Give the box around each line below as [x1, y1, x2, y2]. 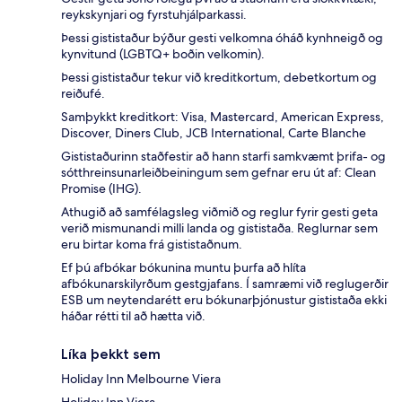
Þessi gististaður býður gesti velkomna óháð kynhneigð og [61, 30, 383, 47]
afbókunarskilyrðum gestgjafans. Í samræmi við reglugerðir [61, 275, 389, 293]
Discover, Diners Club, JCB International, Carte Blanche [61, 125, 366, 142]
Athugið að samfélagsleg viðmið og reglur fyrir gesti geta [61, 204, 378, 221]
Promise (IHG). [61, 180, 142, 197]
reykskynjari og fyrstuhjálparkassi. [61, 6, 247, 23]
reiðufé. [61, 85, 105, 102]
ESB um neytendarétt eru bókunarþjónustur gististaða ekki [61, 292, 387, 309]
